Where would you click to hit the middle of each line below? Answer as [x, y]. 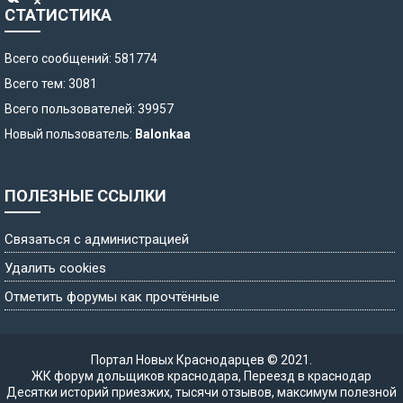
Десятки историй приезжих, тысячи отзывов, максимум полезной [201, 393]
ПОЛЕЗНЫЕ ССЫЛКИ [85, 196]
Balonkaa [163, 134]
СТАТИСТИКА [58, 15]
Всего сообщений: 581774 [81, 59]
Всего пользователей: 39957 [89, 109]
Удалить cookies [55, 269]
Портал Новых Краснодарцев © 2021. [201, 360]
